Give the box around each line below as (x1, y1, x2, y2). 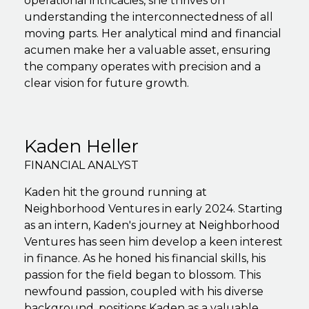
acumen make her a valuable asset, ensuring (24, 43, 271, 57)
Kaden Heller (24, 134, 139, 157)
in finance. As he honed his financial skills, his (24, 251, 266, 265)
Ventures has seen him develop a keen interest (24, 235, 283, 248)
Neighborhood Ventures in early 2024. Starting (24, 201, 283, 215)
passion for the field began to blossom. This (24, 268, 261, 281)
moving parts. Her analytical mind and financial (24, 26, 281, 40)
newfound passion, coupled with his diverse (24, 284, 263, 298)
